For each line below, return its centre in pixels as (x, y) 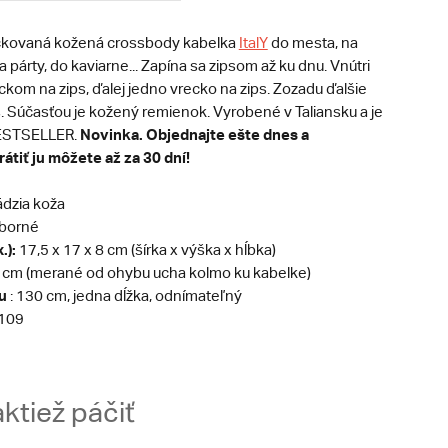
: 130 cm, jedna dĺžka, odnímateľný (124, 295)
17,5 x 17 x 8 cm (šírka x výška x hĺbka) (145, 249)
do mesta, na (312, 42)
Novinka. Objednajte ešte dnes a (194, 134)
